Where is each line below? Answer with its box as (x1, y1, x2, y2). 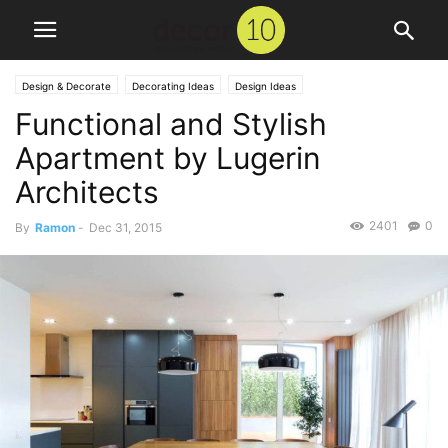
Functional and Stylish (15, 106, 327, 142)
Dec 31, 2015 (89, 220, 162, 235)
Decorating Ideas (132, 80, 214, 92)
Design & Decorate (22, 80, 111, 92)
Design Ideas (235, 80, 296, 92)
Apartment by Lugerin (15, 140, 321, 176)
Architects (15, 174, 159, 210)
